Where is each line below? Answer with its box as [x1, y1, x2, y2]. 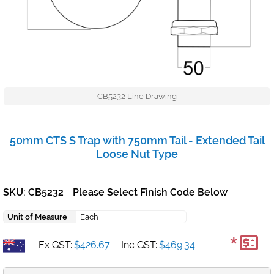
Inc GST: [121, 239, 157, 251]
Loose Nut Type [96, 147, 178, 161]
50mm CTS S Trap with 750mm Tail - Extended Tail [9, 134, 265, 147]
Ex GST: [39, 239, 72, 251]
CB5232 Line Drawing [97, 92, 177, 102]
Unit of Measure [7, 212, 67, 222]
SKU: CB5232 [3, 187, 66, 199]
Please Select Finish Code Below [70, 187, 228, 199]
